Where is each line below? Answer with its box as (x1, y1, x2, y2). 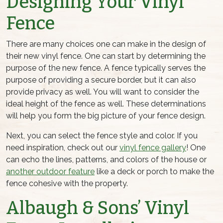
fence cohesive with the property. (6, 179, 128, 189)
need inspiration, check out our (6, 143, 119, 153)
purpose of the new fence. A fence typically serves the (6, 63, 206, 73)
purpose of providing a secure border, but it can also (6, 75, 196, 85)
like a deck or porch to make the (95, 167, 214, 177)
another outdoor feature (6, 167, 95, 177)
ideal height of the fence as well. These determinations (6, 99, 206, 109)
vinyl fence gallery (119, 143, 186, 153)
